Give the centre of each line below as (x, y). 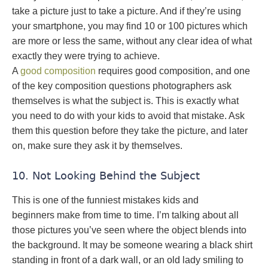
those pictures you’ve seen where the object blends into (129, 230)
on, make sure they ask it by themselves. (97, 146)
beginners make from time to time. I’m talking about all (125, 215)
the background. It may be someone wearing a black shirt (132, 245)
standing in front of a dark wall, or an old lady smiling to (128, 260)
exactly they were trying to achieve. (86, 56)
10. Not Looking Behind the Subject (106, 176)
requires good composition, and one (173, 71)
